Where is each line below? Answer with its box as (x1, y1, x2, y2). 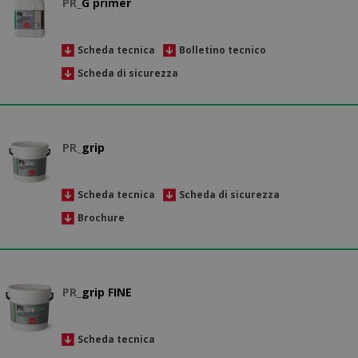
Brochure (78, 211, 125, 225)
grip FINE (82, 284, 132, 300)
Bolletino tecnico (179, 43, 266, 57)
